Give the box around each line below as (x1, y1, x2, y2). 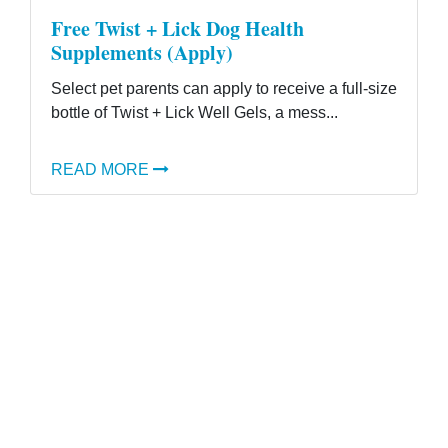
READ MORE (51, 161, 149, 178)
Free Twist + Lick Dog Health (51, 14, 304, 43)
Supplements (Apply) (51, 38, 233, 67)
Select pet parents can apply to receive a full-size (51, 80, 397, 97)
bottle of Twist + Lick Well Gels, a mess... (51, 104, 338, 121)
